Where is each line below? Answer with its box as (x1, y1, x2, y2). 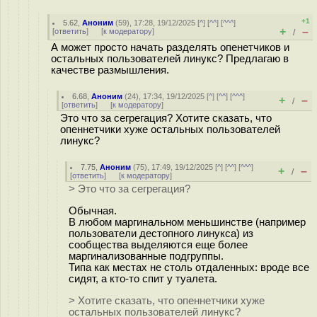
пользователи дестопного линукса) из (69, 227, 253, 239)
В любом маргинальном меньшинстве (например (69, 216, 306, 228)
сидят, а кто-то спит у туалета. (69, 272, 217, 284)
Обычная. (69, 204, 117, 217)
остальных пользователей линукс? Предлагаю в (51, 53, 289, 64)
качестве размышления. (51, 64, 169, 76)
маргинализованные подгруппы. (69, 250, 224, 262)
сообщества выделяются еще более (69, 238, 248, 250)
